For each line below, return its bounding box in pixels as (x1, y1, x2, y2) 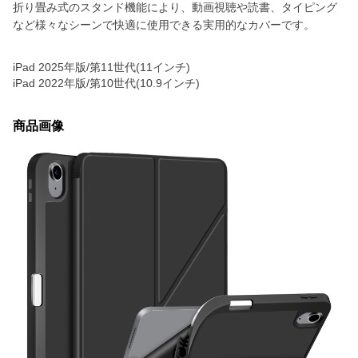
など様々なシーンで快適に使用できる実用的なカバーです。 (13, 18, 315, 31)
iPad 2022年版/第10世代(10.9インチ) (13, 77, 200, 89)
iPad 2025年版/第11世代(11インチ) (13, 61, 190, 74)
